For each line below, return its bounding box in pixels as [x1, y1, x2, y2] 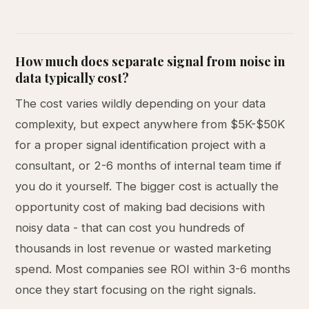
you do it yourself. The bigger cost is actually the [15, 179, 279, 193]
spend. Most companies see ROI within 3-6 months [15, 262, 291, 276]
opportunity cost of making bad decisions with [15, 200, 266, 214]
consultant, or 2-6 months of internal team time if [15, 159, 282, 172]
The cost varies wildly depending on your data [15, 97, 266, 110]
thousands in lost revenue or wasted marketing [15, 241, 272, 255]
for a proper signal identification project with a [15, 138, 266, 152]
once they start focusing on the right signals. [15, 283, 257, 297]
